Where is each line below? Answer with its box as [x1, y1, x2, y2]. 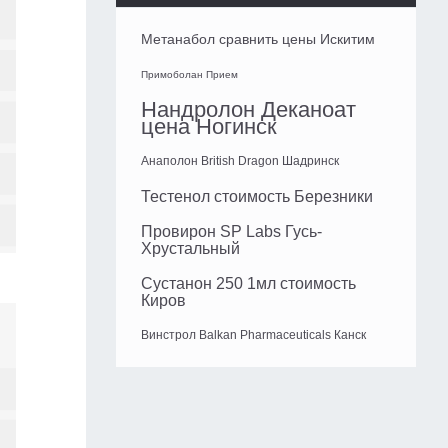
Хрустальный [141, 240, 240, 258]
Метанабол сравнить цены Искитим [141, 31, 375, 48]
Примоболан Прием [141, 69, 238, 81]
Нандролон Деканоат [141, 97, 356, 123]
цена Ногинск [141, 114, 277, 140]
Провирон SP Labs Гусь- [141, 223, 322, 241]
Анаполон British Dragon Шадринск [141, 154, 339, 169]
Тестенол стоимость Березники [141, 188, 373, 206]
